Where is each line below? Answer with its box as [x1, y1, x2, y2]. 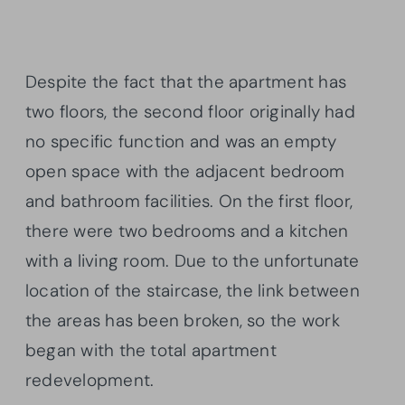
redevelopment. [25, 368, 155, 391]
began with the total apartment [25, 338, 277, 362]
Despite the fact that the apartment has [25, 70, 346, 93]
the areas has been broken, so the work [25, 308, 340, 332]
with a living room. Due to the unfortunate [25, 249, 360, 272]
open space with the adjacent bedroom [25, 159, 345, 183]
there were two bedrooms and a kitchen [25, 219, 349, 242]
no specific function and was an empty [25, 129, 337, 153]
